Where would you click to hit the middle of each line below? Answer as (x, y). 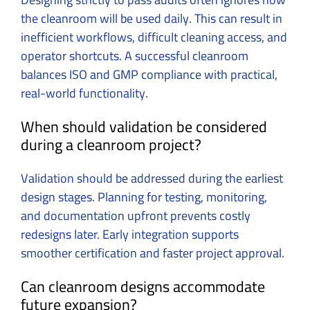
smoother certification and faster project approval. (153, 253)
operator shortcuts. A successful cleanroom (135, 56)
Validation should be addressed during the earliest (152, 179)
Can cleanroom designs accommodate (143, 287)
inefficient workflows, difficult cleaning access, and (154, 37)
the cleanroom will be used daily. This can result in (152, 19)
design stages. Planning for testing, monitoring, (144, 197)
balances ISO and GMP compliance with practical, (149, 75)
